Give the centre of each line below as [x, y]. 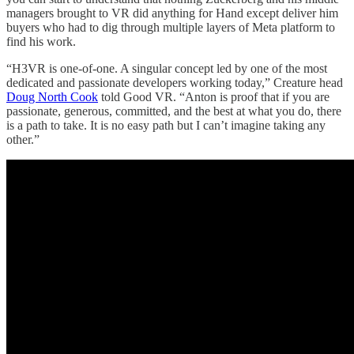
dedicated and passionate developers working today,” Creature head [175, 82]
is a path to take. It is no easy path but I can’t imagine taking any [166, 125]
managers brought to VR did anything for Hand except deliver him [172, 13]
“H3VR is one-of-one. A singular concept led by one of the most [167, 68]
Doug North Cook [52, 96]
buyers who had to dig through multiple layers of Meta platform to [171, 27]
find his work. [41, 41]
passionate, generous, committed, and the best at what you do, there [174, 111]
